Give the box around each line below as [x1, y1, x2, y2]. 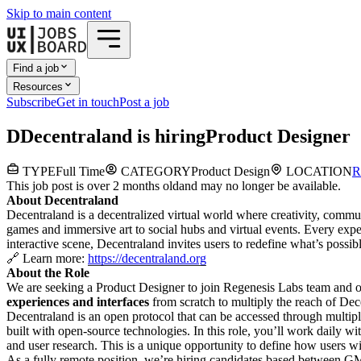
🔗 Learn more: [6, 251, 88, 266]
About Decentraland [6, 193, 118, 208]
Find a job [13, 62, 59, 75]
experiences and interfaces [6, 295, 149, 309]
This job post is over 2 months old [6, 179, 179, 193]
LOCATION [283, 164, 352, 179]
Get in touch [56, 94, 119, 109]
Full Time [56, 164, 105, 179]
